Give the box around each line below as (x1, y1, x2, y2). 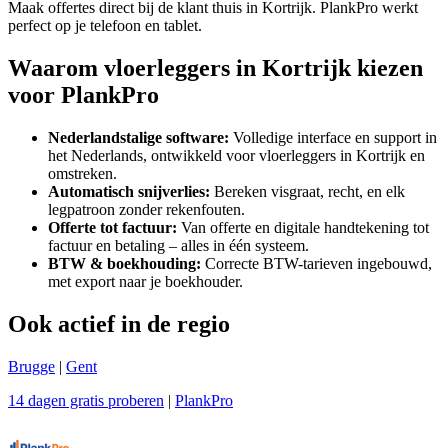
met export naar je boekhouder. (48, 273, 243, 291)
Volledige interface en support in (229, 129, 437, 147)
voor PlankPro (8, 82, 159, 109)
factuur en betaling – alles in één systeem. (48, 237, 309, 255)
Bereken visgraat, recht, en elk (210, 183, 405, 201)
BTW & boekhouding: (48, 255, 201, 273)
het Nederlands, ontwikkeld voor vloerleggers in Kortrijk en (48, 147, 425, 165)
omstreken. (48, 165, 117, 183)
